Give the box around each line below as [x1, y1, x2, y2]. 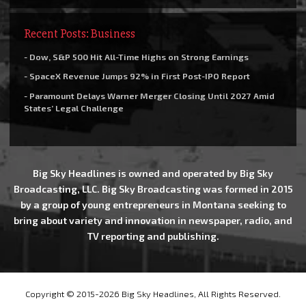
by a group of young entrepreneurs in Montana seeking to [20, 199, 286, 211]
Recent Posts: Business [24, 25, 135, 41]
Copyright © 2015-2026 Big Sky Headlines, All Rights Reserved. [25, 288, 281, 300]
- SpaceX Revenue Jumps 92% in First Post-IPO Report [24, 70, 250, 82]
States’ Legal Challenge [24, 102, 124, 113]
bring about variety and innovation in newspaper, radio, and [14, 214, 292, 227]
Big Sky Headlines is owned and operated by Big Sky [33, 167, 273, 180]
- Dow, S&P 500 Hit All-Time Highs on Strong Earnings [24, 51, 249, 62]
